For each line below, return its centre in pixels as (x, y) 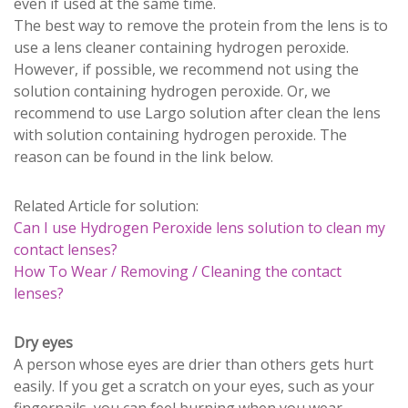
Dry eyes (43, 342)
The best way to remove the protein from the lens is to (201, 25)
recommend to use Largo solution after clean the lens (197, 112)
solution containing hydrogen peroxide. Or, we (172, 91)
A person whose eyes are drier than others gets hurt (194, 364)
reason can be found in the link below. (143, 156)
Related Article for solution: (106, 205)
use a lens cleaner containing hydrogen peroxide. (181, 47)
